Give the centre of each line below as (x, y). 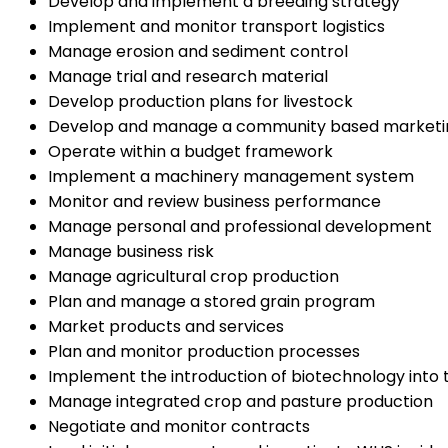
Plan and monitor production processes (204, 351)
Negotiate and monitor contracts (179, 426)
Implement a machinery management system (231, 176)
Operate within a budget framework (190, 151)
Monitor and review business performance (214, 201)
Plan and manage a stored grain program (211, 301)
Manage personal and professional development (240, 226)
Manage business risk (131, 251)
